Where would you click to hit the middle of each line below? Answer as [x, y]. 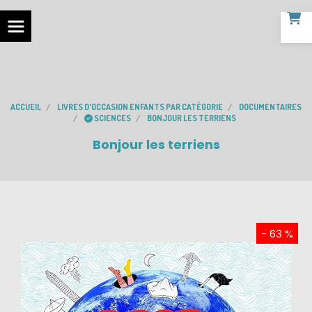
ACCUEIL [26, 107]
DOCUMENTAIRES [270, 107]
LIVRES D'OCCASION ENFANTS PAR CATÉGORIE [140, 107]
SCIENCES [112, 118]
